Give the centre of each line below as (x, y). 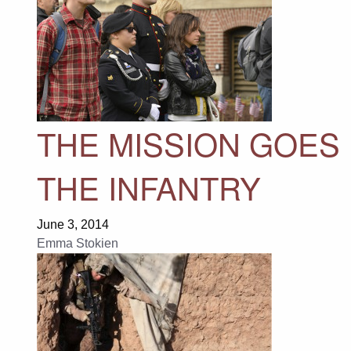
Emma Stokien (77, 243)
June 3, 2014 (72, 224)
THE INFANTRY (148, 186)
